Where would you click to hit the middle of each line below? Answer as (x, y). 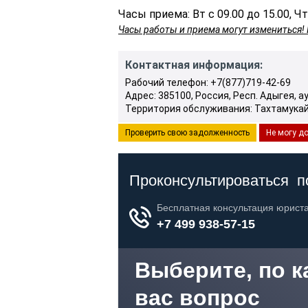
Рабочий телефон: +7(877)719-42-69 (208, 82)
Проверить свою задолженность (187, 133)
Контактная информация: (194, 65)
